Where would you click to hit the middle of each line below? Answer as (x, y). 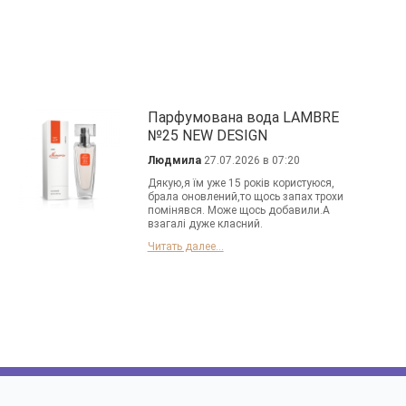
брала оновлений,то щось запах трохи (245, 197)
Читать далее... (185, 247)
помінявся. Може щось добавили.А (238, 211)
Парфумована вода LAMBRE (243, 118)
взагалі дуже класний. (205, 224)
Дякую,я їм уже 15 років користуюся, (241, 184)
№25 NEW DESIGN (207, 136)
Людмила (174, 161)
